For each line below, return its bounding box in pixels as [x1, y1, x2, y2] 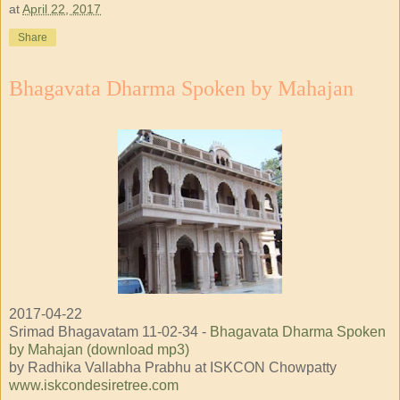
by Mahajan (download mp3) [9, 342, 189, 358]
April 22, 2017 [22, 2, 101, 17]
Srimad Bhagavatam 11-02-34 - [9, 324, 210, 340]
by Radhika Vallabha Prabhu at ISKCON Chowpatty [9, 360, 337, 376]
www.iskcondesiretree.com [9, 378, 179, 394]
